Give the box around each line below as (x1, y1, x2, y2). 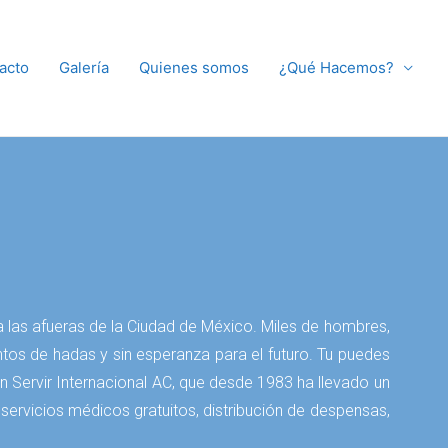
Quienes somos (139, 58, 249, 77)
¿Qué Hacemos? (279, 58, 394, 77)
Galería (59, 58, 109, 77)
